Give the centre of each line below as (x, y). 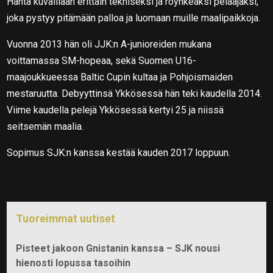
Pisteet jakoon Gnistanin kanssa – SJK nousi (118, 248)
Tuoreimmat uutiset (66, 218)
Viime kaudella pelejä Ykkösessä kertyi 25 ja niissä (115, 110)
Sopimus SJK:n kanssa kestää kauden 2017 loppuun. (119, 152)
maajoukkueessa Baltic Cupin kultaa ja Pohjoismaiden (120, 77)
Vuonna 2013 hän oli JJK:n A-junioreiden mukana (109, 44)
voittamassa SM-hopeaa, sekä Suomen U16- (102, 60)
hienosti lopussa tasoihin (73, 263)
